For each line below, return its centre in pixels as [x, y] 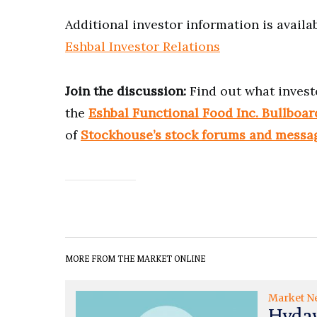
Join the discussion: [127, 91]
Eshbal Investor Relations [143, 46]
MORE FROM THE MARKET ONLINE [135, 258]
